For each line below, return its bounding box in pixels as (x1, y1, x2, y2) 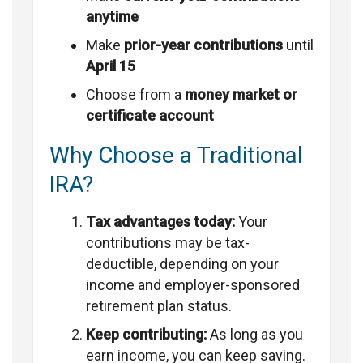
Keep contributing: (86, 326, 207, 344)
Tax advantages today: (86, 213, 235, 231)
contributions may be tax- (86, 234, 250, 252)
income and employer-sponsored (86, 276, 300, 294)
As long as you (207, 326, 303, 344)
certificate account (86, 107, 214, 125)
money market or (185, 86, 297, 104)
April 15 (86, 58, 135, 75)
